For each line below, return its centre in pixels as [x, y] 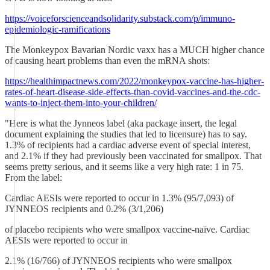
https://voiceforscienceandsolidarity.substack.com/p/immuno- [120, 18]
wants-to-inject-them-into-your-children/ [81, 103]
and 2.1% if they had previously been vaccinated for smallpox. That [133, 156]
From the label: [33, 177]
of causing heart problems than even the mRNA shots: [107, 61]
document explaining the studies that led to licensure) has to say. [126, 134]
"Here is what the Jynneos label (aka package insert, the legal [121, 123]
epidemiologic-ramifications [58, 29]
